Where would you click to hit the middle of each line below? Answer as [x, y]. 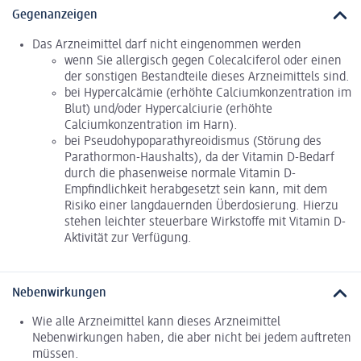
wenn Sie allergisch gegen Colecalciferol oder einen [203, 61]
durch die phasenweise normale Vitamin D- [180, 174]
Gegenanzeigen [55, 16]
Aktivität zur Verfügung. [128, 238]
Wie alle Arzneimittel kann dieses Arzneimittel [156, 323]
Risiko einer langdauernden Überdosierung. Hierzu [201, 206]
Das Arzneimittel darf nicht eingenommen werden [167, 45]
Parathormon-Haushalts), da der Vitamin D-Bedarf [199, 158]
